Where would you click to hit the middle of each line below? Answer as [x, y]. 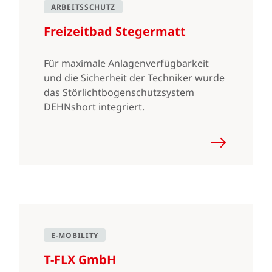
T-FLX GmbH [80, 260]
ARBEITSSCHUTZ [83, 7]
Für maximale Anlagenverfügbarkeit [126, 63]
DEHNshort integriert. [94, 107]
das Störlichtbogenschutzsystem [119, 92]
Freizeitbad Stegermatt [115, 31]
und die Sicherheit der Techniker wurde [134, 78]
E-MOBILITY [75, 235]
